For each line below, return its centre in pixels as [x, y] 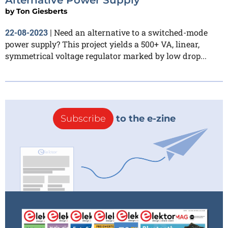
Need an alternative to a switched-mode [131, 32]
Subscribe [83, 118]
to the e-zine [144, 118]
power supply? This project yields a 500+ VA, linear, [102, 44]
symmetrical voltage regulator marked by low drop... [106, 55]
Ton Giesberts [42, 11]
